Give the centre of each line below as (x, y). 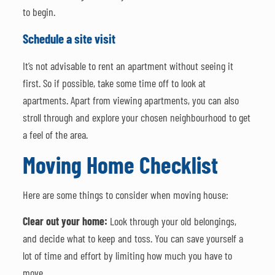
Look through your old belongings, (172, 221)
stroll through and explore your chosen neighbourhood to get (136, 117)
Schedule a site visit (69, 38)
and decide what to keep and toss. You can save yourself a (133, 238)
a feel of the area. (55, 134)
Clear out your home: (65, 221)
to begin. (39, 11)
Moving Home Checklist (120, 164)
